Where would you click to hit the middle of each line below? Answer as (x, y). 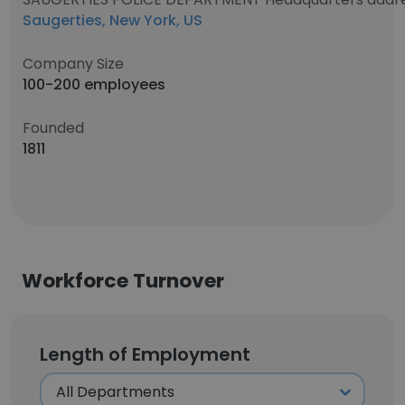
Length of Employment (145, 354)
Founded (53, 128)
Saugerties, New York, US (113, 20)
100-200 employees (94, 85)
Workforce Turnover (123, 281)
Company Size (73, 64)
